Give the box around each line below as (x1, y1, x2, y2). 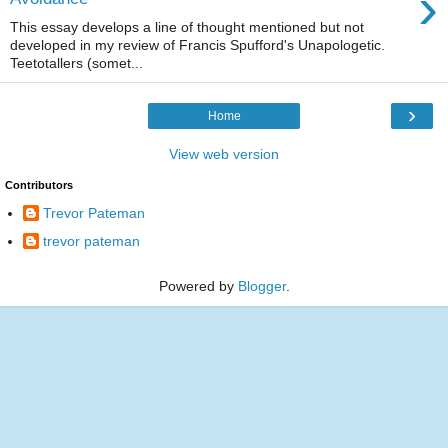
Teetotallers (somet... (10, 54, 143, 71)
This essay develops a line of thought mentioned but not (10, 18, 364, 35)
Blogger (237, 278, 286, 295)
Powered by (158, 278, 238, 295)
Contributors (5, 178, 73, 191)
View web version (169, 145, 279, 162)
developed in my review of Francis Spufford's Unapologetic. (10, 36, 385, 53)
